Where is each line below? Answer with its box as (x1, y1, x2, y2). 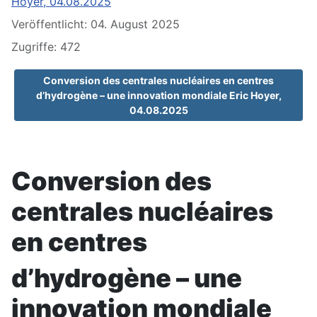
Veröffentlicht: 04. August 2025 (11, 17, 180, 32)
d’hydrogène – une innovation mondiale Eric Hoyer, (35, 89, 282, 102)
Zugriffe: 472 (11, 40, 81, 54)
